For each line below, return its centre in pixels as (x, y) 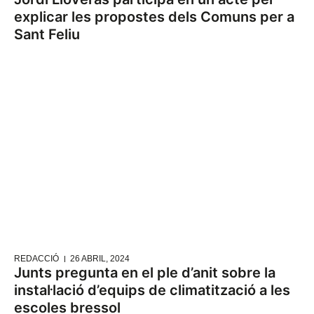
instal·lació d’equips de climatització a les (152, 291)
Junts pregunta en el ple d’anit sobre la (145, 273)
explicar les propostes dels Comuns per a (154, 17)
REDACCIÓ (36, 259)
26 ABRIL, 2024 (100, 259)
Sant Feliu (47, 35)
